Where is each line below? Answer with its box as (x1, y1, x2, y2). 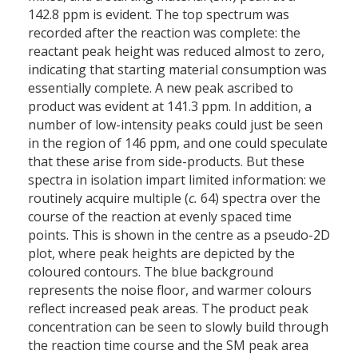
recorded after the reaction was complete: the (28, 24, 300, 42)
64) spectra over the (197, 189, 320, 208)
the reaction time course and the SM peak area (28, 336, 308, 355)
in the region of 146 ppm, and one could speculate (28, 134, 328, 153)
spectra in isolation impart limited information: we (28, 171, 326, 189)
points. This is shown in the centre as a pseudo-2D (28, 226, 330, 245)
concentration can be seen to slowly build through (28, 318, 328, 336)
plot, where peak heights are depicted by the (28, 245, 295, 263)
